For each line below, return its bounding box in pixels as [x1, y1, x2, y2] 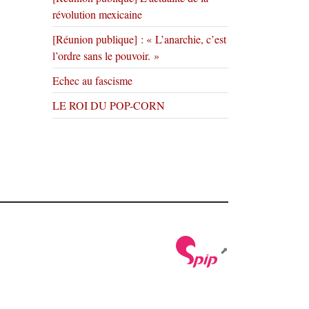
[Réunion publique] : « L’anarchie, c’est [52, 32, 226, 46]
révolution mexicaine [52, 7, 142, 21]
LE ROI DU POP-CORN [52, 98, 165, 112]
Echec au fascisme [52, 73, 132, 88]
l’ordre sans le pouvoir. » [52, 48, 159, 63]
